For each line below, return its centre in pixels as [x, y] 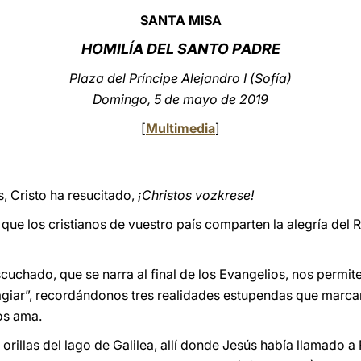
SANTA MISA [180, 20]
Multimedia [180, 128]
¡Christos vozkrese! [196, 195]
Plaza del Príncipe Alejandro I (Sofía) [180, 78]
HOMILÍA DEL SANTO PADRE [180, 49]
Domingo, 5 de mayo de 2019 [180, 99]
